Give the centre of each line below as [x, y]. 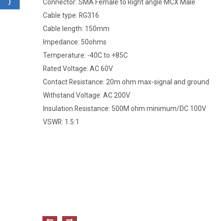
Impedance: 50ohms [75, 42]
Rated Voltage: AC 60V [78, 68]
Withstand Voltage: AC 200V [87, 95]
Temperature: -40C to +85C [85, 55]
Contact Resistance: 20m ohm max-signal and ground [126, 82]
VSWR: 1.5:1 [61, 122]
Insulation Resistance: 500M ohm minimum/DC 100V [125, 108]
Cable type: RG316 [71, 15]
